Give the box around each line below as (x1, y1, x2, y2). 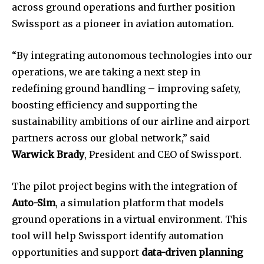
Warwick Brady (12, 148, 84, 160)
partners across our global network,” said (12, 131, 210, 144)
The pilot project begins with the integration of (12, 180, 237, 192)
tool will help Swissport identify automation (12, 229, 223, 242)
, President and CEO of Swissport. (84, 148, 242, 160)
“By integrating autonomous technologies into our (12, 49, 252, 61)
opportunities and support (12, 246, 141, 258)
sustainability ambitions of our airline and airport (12, 115, 250, 127)
